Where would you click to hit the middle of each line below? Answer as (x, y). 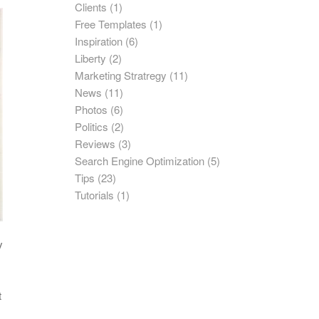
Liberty (91, 58)
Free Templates (111, 24)
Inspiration (99, 41)
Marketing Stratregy (121, 75)
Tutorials (95, 195)
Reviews (95, 143)
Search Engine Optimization (140, 161)
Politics (92, 126)
